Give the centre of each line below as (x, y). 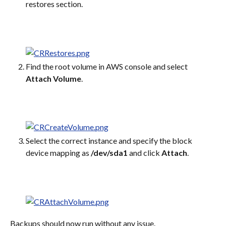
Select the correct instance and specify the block (110, 141)
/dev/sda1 (109, 153)
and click (145, 153)
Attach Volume (53, 78)
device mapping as (58, 153)
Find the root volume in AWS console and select (107, 66)
